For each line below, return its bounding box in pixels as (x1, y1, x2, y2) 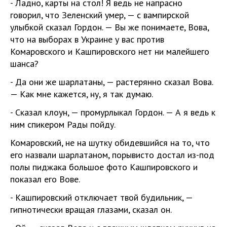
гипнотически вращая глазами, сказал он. (10, 203, 172, 215)
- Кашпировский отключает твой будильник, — (10, 191, 193, 203)
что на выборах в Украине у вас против (10, 33, 164, 45)
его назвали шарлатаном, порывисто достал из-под (10, 148, 214, 161)
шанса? (10, 57, 39, 69)
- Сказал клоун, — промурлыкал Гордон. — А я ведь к (10, 106, 215, 118)
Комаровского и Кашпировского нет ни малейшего (10, 45, 209, 57)
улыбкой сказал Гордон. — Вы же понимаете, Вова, (10, 21, 209, 33)
